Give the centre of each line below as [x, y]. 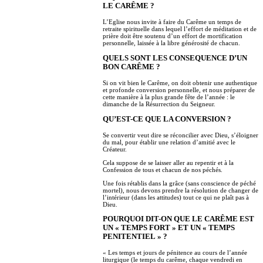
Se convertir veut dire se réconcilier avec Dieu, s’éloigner [181, 135]
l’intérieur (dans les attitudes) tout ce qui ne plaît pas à [176, 197]
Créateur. [115, 149]
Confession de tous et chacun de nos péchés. [163, 169]
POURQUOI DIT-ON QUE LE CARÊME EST [178, 219]
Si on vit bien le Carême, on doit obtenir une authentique [180, 82]
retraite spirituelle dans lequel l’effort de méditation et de [180, 29]
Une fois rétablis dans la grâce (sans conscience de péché [179, 183]
